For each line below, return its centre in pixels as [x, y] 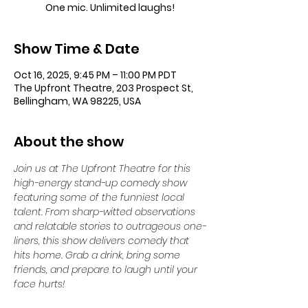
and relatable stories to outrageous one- [110, 226]
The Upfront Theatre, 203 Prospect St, [103, 88]
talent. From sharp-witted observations [106, 212]
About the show [69, 142]
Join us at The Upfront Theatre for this [103, 168]
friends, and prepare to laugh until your [107, 269]
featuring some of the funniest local [100, 197]
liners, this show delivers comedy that [103, 241]
